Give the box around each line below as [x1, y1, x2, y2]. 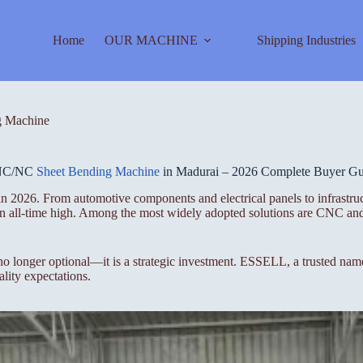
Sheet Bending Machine [36, 164, 160, 178]
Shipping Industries [256, 33, 356, 47]
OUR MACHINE [104, 33, 198, 47]
